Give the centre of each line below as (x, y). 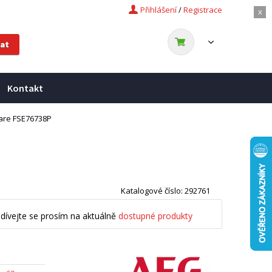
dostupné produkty (155, 216)
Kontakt (25, 88)
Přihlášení (158, 10)
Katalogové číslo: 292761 (165, 191)
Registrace (203, 10)
